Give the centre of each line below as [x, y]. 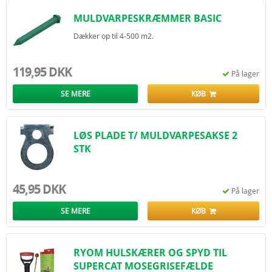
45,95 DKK [39, 189]
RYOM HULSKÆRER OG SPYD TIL [150, 253]
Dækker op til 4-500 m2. [114, 36]
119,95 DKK [42, 72]
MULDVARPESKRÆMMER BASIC [148, 18]
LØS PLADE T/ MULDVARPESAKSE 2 [155, 135]
